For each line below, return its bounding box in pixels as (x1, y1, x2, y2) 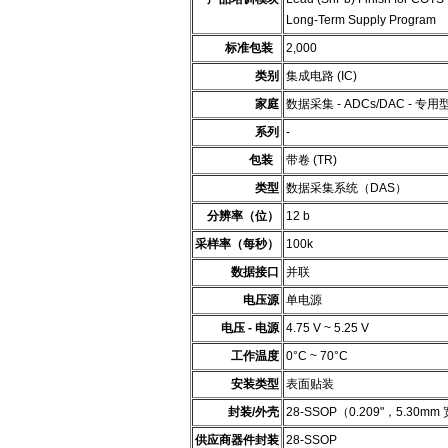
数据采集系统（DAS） (286, 181, 407, 195)
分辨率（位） (207, 209, 279, 223)
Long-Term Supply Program (286, 13, 436, 27)
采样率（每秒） (195, 237, 279, 251)
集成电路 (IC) (286, 69, 357, 83)
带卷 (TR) (286, 153, 343, 167)
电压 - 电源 (221, 321, 279, 335)
